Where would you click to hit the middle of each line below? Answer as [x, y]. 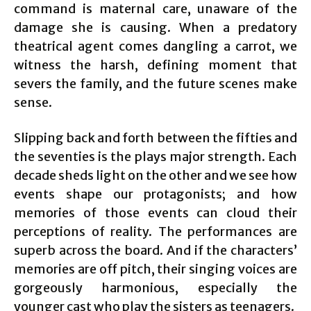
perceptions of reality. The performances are [155, 232]
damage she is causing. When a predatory [155, 27]
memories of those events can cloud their [155, 213]
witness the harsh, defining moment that [155, 65]
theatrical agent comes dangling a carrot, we [155, 46]
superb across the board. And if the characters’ [155, 250]
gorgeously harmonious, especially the [155, 288]
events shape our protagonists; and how [155, 194]
